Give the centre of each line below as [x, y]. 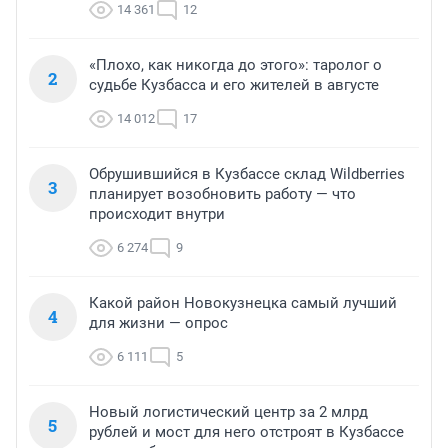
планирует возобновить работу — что [222, 194]
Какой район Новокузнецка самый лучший [243, 303]
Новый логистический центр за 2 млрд [228, 412]
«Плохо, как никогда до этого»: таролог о [235, 65]
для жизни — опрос [158, 323]
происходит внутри [157, 214]
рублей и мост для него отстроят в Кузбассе [246, 432]
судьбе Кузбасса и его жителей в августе [234, 85]
